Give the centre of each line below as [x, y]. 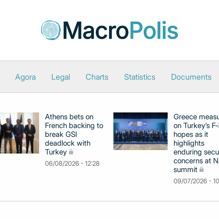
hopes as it [191, 134]
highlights [189, 143]
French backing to [74, 125]
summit [186, 169]
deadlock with [68, 143]
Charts [97, 77]
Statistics [140, 77]
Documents [191, 77]
